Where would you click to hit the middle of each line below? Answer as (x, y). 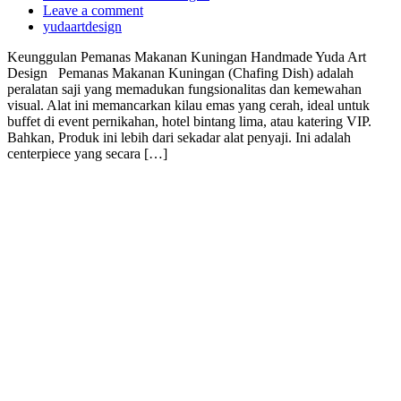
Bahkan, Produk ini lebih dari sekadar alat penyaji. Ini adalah (179, 137)
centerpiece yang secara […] (87, 153)
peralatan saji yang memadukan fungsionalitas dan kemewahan (184, 89)
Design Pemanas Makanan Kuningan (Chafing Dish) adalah (180, 73)
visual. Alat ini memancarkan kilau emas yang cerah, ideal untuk (188, 105)
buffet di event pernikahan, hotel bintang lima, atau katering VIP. (189, 121)
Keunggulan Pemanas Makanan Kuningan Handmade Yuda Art (187, 56)
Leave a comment (93, 10)
